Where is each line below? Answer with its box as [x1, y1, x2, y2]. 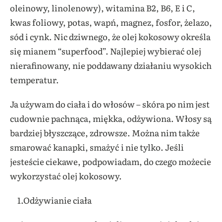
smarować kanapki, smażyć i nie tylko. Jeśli [10, 141, 184, 154]
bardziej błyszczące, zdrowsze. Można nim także [10, 126, 200, 139]
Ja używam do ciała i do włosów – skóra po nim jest [10, 98, 210, 111]
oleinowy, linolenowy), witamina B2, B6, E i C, [10, 1, 195, 14]
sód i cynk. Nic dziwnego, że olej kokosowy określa [10, 30, 211, 43]
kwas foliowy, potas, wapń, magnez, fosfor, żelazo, [10, 16, 212, 29]
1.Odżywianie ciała [10, 194, 92, 207]
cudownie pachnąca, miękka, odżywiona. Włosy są [10, 112, 212, 125]
